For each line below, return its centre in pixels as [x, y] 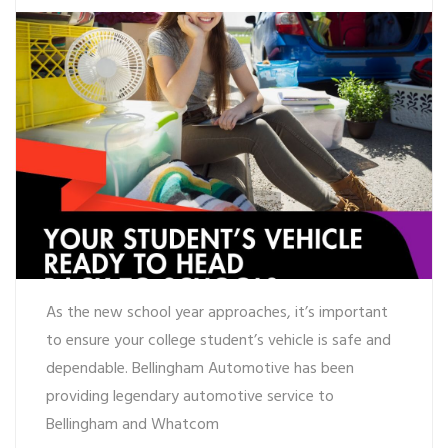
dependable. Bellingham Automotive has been [200, 369]
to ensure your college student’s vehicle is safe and [218, 341]
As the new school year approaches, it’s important [217, 313]
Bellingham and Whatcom [132, 425]
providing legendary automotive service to [190, 397]
